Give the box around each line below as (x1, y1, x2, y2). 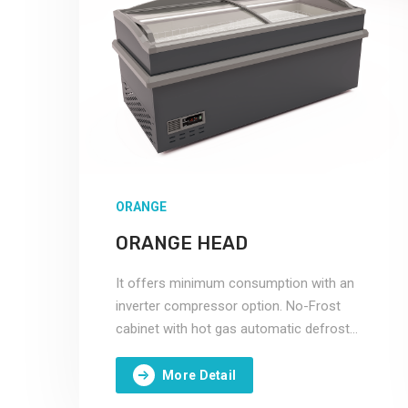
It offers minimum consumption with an (116, 275, 354, 291)
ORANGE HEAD (116, 232, 248, 254)
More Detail (162, 367, 237, 382)
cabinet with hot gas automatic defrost (116, 321, 350, 337)
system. (116, 343, 163, 360)
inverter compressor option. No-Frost (116, 298, 341, 314)
